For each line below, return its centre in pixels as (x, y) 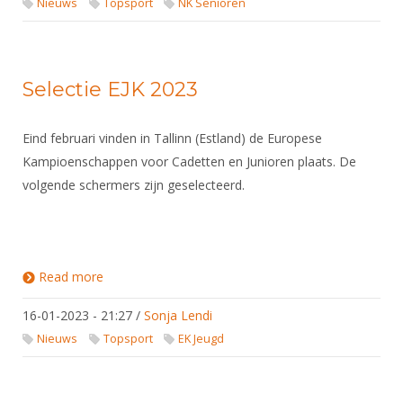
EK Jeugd (201, 339)
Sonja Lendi (178, 315)
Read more (71, 277)
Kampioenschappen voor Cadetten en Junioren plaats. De (189, 161)
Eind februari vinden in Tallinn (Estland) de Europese (172, 138)
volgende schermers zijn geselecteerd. (134, 185)
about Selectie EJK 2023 (172, 277)
